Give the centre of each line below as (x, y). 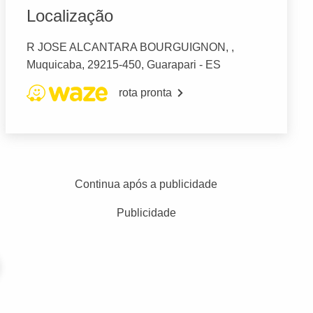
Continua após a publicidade (146, 184)
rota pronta (145, 93)
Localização (70, 16)
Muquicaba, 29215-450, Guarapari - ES (123, 65)
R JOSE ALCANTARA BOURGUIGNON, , (130, 48)
